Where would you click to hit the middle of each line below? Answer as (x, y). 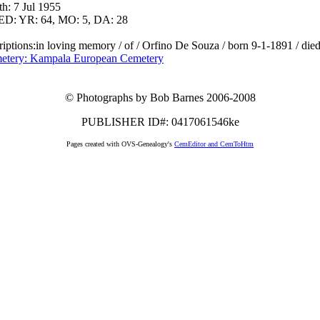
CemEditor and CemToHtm (214, 144)
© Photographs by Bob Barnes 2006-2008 (160, 98)
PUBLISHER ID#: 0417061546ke (160, 122)
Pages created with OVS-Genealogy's (120, 144)
